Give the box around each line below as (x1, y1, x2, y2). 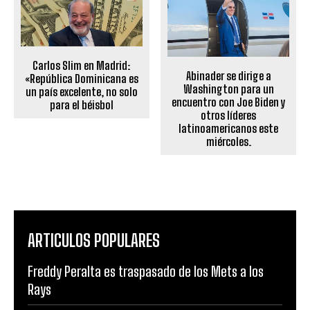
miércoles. (206, 135, 251, 149)
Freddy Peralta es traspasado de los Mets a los (28, 263, 264, 280)
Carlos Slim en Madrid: (33, 59, 131, 73)
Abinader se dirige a (185, 69, 271, 83)
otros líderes (201, 109, 257, 122)
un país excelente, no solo (25, 85, 138, 99)
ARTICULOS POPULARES (28, 230, 160, 251)
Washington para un (183, 82, 274, 96)
